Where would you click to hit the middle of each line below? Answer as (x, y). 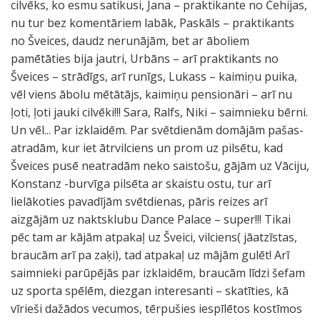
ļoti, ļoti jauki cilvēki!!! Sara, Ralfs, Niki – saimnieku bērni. (159, 112)
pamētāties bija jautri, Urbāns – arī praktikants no (145, 59)
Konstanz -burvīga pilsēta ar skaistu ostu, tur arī (141, 184)
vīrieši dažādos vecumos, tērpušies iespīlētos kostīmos (156, 309)
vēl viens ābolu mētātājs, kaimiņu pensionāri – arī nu (151, 94)
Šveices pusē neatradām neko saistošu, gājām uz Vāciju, (160, 166)
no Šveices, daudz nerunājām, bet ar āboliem (130, 41)
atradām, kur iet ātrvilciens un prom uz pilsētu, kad (147, 148)
